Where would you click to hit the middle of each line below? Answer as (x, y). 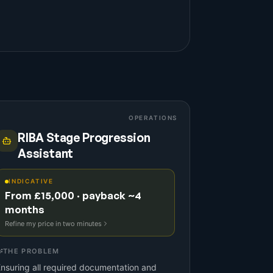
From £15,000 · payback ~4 (73, 195)
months (25, 209)
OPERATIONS (153, 118)
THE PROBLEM (31, 251)
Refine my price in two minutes (53, 224)
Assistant (46, 154)
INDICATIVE (31, 181)
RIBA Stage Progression (84, 138)
